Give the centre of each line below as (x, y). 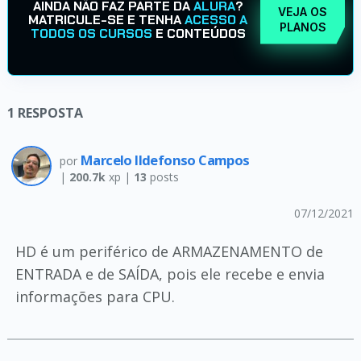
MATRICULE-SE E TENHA (107, 19)
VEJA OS (303, 12)
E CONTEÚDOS (199, 33)
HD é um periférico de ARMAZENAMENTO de (169, 251)
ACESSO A (216, 19)
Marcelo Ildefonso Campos (165, 160)
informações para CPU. (95, 297)
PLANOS (303, 27)
